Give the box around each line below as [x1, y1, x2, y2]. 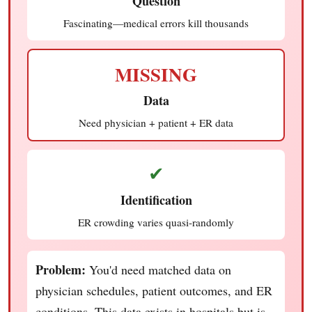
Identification [120, 190, 192, 209]
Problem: [36, 260, 86, 279]
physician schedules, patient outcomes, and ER [36, 281, 272, 299]
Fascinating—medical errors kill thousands [63, 15, 249, 30]
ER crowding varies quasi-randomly [78, 214, 234, 229]
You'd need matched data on [86, 260, 231, 278]
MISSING [115, 60, 197, 88]
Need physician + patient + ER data [79, 115, 233, 130]
